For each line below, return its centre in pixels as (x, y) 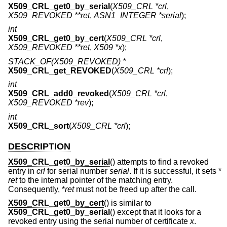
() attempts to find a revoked (159, 162)
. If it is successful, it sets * (175, 171)
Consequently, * (36, 189)
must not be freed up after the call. (135, 189)
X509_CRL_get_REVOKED (60, 70)
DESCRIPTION (39, 147)
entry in (22, 171)
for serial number (77, 171)
